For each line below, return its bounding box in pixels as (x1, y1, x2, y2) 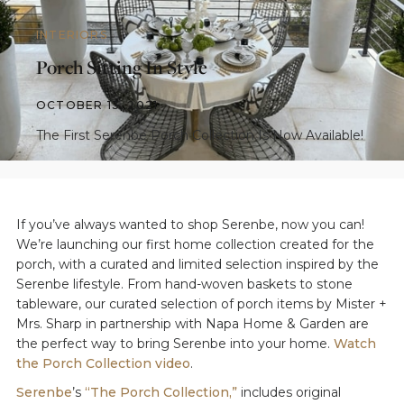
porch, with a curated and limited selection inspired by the (15, 256, 379, 272)
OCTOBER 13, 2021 (36, 98, 159, 112)
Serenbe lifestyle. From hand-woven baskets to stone (15, 276, 353, 292)
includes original (236, 384, 341, 400)
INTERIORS (36, 28, 107, 41)
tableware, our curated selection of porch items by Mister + (15, 296, 387, 312)
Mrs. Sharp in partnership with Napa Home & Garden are (15, 316, 369, 332)
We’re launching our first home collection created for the (15, 236, 374, 252)
